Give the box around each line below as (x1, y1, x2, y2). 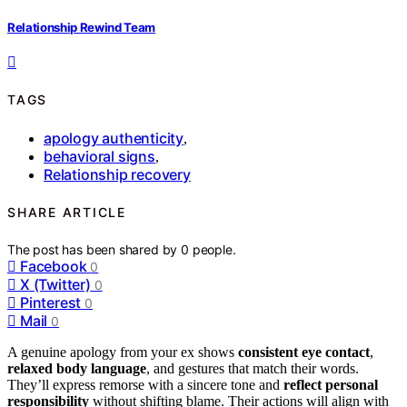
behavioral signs (44, 146, 155, 165)
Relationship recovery (44, 164, 191, 184)
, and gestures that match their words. (146, 360, 359, 376)
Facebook (20, 256, 87, 275)
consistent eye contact (238, 343, 370, 360)
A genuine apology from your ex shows (7, 343, 238, 360)
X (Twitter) (20, 274, 91, 293)
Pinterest (20, 293, 82, 312)
